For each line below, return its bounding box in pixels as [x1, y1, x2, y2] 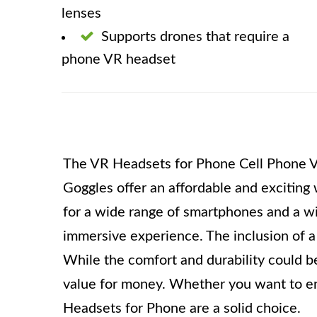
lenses [62, 6, 101, 21]
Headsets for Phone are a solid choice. [63, 301, 301, 316]
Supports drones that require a [101, 30, 289, 44]
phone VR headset [62, 52, 175, 67]
